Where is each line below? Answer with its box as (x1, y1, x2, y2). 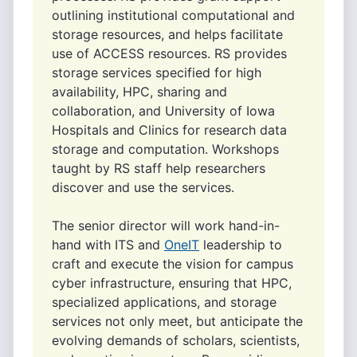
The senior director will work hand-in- (52, 218, 280, 233)
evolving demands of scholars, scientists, (52, 332, 300, 348)
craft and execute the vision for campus (52, 256, 293, 272)
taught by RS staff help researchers (52, 160, 265, 176)
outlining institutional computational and (52, 7, 295, 23)
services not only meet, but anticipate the (52, 313, 303, 329)
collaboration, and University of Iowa (52, 103, 275, 119)
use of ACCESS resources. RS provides (52, 45, 287, 61)
